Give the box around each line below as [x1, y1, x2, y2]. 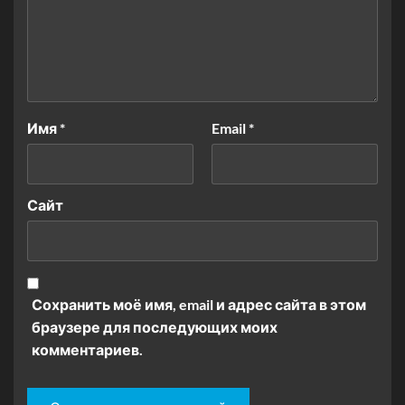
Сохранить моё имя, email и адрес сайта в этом [32, 295, 366, 313]
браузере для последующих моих [32, 317, 278, 335]
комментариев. [32, 340, 143, 358]
